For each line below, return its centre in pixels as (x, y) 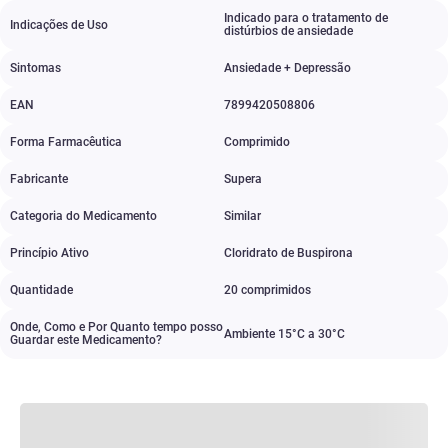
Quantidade (41, 290)
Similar (242, 216)
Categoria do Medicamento (83, 216)
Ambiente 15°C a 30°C (284, 333)
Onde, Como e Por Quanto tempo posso (116, 327)
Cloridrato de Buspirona (288, 253)
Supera (243, 179)
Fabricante (39, 179)
